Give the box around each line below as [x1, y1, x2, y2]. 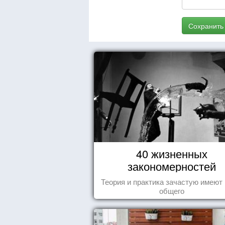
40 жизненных [136, 146, 207, 161]
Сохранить [188, 21, 223, 31]
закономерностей [127, 158, 216, 174]
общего [159, 185, 184, 196]
